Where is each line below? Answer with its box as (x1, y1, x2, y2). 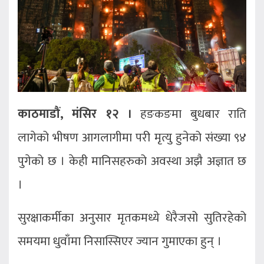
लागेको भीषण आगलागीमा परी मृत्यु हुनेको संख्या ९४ (18, 127, 246, 148)
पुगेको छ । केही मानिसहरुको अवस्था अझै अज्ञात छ (18, 151, 246, 172)
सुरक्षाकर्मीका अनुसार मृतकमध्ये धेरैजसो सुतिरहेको (18, 207, 246, 229)
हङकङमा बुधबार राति (132, 104, 246, 125)
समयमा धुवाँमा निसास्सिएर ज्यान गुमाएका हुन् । (18, 231, 222, 252)
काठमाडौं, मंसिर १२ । (18, 104, 132, 125)
